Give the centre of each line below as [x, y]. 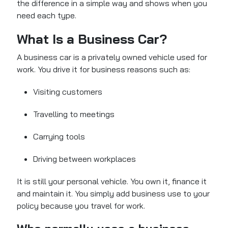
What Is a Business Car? [92, 39]
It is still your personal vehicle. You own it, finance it [112, 181]
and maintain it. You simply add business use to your [113, 194]
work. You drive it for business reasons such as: [104, 69]
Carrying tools [59, 137]
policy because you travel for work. [81, 206]
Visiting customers [68, 92]
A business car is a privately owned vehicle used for [112, 57]
